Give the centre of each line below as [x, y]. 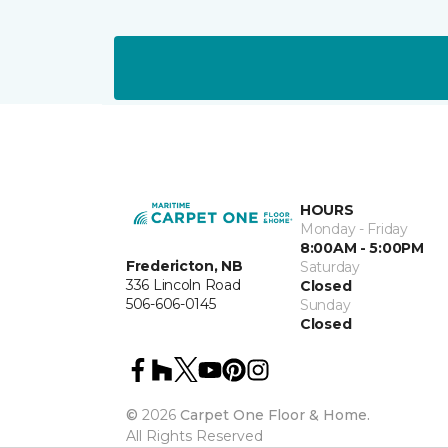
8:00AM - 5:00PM [362, 247]
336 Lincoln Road [183, 285]
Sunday [325, 304]
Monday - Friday [354, 228]
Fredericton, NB [184, 266]
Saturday [330, 266]
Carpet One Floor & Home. [275, 414]
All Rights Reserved [194, 435]
